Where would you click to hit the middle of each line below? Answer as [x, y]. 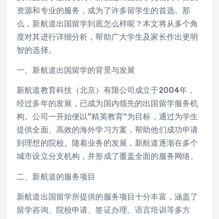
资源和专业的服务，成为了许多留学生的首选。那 [104, 11]
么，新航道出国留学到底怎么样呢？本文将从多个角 [108, 24]
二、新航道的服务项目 [56, 176]
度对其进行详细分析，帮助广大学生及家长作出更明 [108, 37]
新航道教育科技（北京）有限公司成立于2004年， [106, 90]
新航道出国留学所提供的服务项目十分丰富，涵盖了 [108, 196]
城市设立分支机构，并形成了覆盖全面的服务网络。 [108, 156]
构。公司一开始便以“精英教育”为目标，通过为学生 [108, 117]
